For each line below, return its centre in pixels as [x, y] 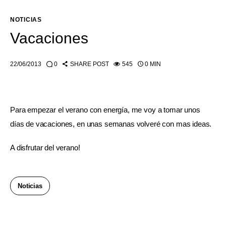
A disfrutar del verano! [45, 148]
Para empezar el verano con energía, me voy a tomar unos [106, 109]
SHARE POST [89, 64]
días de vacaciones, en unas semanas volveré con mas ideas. [111, 124]
